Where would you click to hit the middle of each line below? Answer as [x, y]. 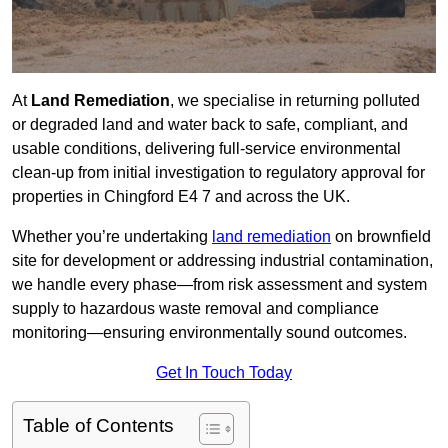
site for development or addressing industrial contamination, [222, 261]
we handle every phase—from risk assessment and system [219, 285]
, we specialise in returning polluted [295, 101]
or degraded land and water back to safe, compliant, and [210, 125]
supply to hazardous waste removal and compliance [195, 309]
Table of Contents [98, 426]
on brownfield [381, 237]
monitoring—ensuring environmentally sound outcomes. [209, 333]
